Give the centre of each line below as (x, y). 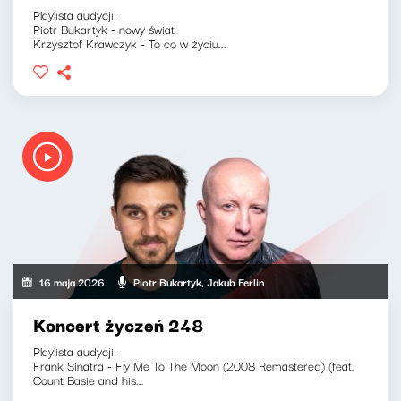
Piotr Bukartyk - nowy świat (104, 28)
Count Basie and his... (89, 380)
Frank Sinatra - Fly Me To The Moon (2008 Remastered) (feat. (194, 366)
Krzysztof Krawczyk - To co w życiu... (130, 43)
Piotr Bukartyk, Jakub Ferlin (200, 281)
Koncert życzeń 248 (118, 325)
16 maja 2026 (73, 281)
